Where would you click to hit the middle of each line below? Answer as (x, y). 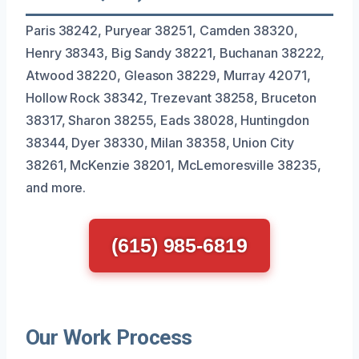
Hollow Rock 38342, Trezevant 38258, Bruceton (171, 97)
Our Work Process (109, 337)
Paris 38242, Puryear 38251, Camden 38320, (162, 30)
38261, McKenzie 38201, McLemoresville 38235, (173, 165)
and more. (56, 187)
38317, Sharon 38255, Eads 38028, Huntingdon (167, 120)
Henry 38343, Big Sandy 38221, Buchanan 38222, (175, 52)
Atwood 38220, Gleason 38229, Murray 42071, (168, 75)
